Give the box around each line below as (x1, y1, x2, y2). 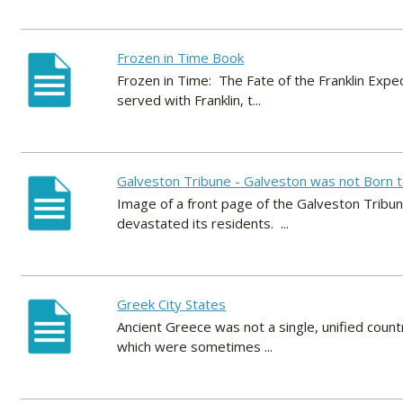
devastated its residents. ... (117, 214, 290, 233)
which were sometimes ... (117, 337, 273, 356)
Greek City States (117, 295, 227, 314)
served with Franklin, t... (117, 91, 262, 110)
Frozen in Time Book (117, 49, 245, 67)
